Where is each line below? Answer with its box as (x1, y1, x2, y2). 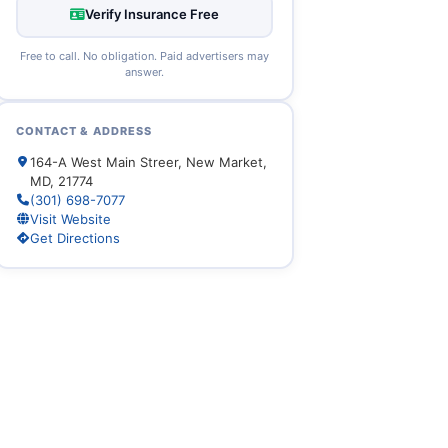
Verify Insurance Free (85, 6, 220, 22)
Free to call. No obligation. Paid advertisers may (19, 48, 269, 63)
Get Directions (29, 229, 120, 246)
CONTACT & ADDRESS (15, 123, 153, 138)
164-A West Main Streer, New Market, (29, 153, 267, 170)
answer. (124, 64, 164, 79)
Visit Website (29, 210, 111, 227)
